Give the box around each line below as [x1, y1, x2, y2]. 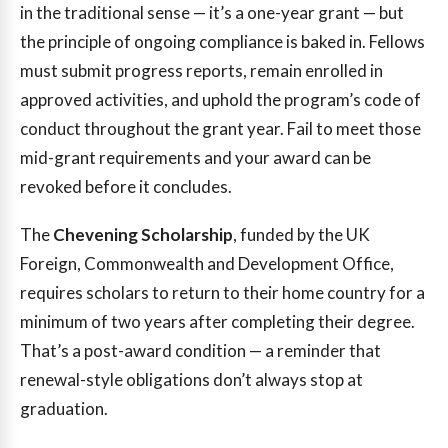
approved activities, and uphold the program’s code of [20, 89, 421, 111]
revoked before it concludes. [20, 176, 232, 198]
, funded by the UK [233, 223, 370, 245]
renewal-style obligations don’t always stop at [20, 368, 363, 390]
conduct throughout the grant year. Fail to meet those [20, 118, 421, 140]
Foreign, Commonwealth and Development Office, [20, 252, 394, 274]
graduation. [20, 397, 108, 419]
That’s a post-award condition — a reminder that [20, 339, 381, 361]
